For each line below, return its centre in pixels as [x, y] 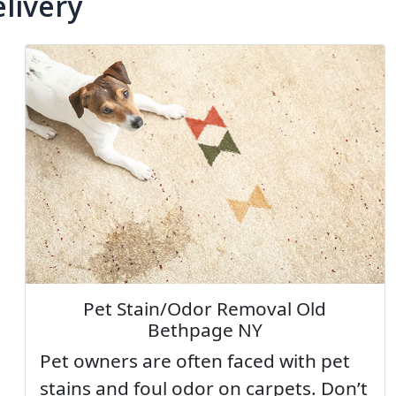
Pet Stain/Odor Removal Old [205, 309]
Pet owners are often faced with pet [194, 361]
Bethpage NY [205, 330]
